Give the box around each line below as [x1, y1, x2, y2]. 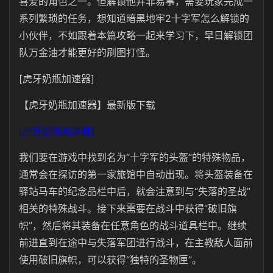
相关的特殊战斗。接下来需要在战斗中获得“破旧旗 [19, 202, 237, 214]
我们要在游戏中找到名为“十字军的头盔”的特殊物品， [19, 151, 250, 163]
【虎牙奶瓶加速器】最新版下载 [19, 99, 155, 111]
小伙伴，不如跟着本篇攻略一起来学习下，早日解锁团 [19, 29, 253, 41]
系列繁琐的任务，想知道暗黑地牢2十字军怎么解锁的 [19, 12, 249, 24]
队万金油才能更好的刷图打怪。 [19, 46, 155, 58]
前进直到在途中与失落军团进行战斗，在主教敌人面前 [19, 236, 253, 249]
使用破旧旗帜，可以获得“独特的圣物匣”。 [19, 253, 202, 266]
